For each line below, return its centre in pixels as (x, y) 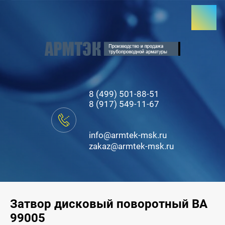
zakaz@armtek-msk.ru (131, 146)
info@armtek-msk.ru (128, 135)
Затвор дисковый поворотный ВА (109, 204)
